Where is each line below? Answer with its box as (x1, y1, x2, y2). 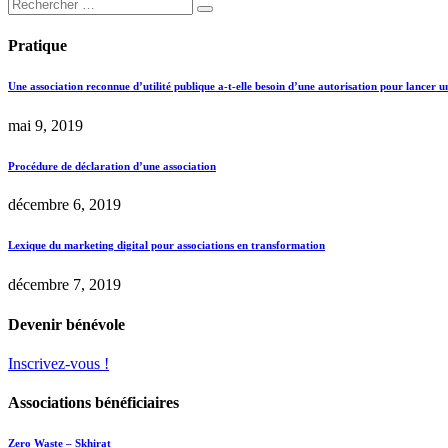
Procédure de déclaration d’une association (8, 159, 216, 172)
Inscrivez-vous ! (8, 354, 109, 372)
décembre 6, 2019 (8, 196, 121, 214)
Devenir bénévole (8, 315, 125, 333)
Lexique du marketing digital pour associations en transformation (8, 239, 325, 252)
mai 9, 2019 (8, 116, 83, 134)
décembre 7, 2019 (8, 276, 121, 294)
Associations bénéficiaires (8, 394, 179, 412)
